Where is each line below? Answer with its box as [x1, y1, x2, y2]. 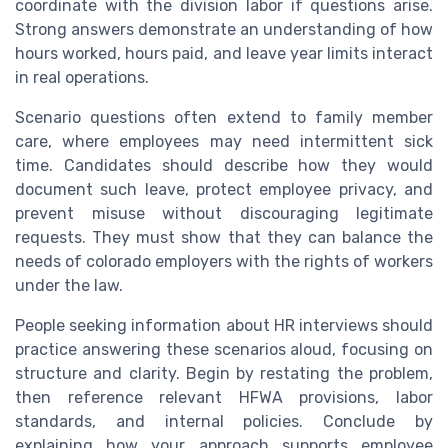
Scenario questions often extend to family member [15, 108, 433, 128]
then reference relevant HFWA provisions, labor [15, 388, 433, 408]
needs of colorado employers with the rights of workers [15, 252, 433, 272]
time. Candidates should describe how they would [15, 156, 433, 176]
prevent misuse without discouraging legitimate [15, 204, 433, 224]
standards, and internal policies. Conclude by [15, 412, 433, 432]
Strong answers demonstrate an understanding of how [15, 20, 433, 40]
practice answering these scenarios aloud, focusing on [15, 340, 433, 360]
